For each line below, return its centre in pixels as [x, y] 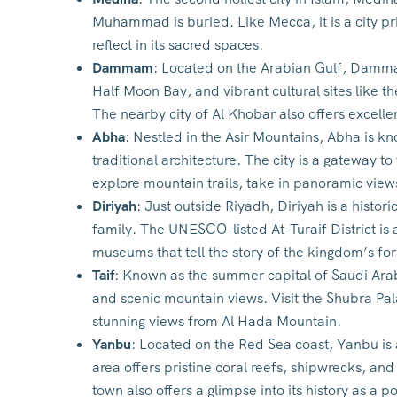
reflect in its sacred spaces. [178, 45]
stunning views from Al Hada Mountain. [217, 321]
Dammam [123, 68]
